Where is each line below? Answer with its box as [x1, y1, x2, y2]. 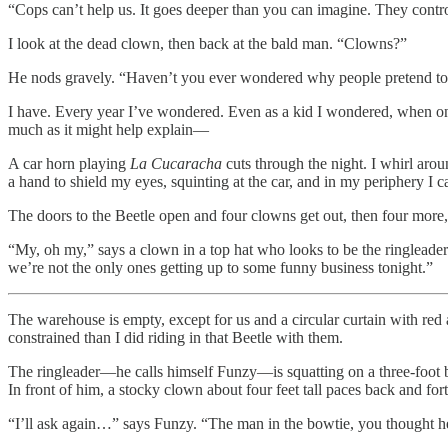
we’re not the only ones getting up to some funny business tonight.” [8, 258, 433, 276]
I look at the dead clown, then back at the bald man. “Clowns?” [8, 34, 407, 52]
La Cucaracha [130, 154, 222, 172]
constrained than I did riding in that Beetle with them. [8, 328, 343, 346]
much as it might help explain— [8, 120, 209, 138]
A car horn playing [8, 154, 130, 172]
